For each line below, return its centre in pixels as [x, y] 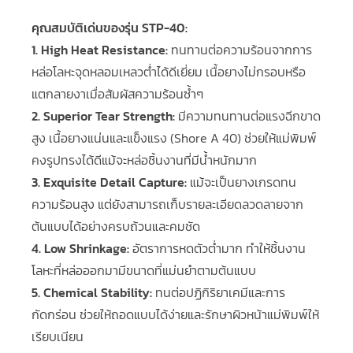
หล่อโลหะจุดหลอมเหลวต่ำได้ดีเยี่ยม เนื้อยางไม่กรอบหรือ [169, 71]
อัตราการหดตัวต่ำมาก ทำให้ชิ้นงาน [217, 248]
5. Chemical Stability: [92, 292]
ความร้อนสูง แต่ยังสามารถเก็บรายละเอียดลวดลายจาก [167, 204]
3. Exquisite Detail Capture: [111, 182]
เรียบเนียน [58, 336]
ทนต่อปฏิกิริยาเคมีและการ [219, 292]
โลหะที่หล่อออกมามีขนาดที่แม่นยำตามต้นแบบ [144, 270]
